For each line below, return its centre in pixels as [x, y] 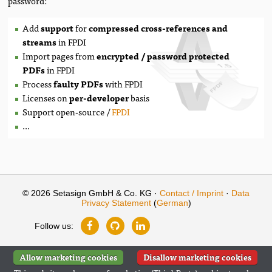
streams [40, 41]
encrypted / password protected [163, 55]
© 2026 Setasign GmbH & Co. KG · [91, 193]
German [172, 202]
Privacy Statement [116, 202]
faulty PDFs [79, 83]
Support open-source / [67, 111]
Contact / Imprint [192, 193]
